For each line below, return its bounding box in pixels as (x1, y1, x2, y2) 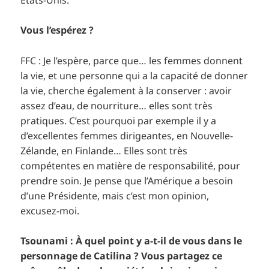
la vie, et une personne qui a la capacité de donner (20, 68, 249, 82)
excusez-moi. (20, 204, 80, 217)
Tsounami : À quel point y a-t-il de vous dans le (20, 234, 243, 248)
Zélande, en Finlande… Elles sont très (20, 144, 188, 157)
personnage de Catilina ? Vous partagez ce (20, 249, 223, 263)
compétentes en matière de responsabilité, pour (20, 159, 241, 172)
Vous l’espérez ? (20, 23, 94, 37)
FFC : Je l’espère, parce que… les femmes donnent (20, 53, 243, 67)
